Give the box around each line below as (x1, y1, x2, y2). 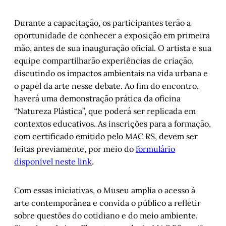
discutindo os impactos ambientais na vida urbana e (14, 68, 208, 79)
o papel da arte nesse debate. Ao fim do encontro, (14, 81, 199, 91)
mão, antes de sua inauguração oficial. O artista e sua (14, 43, 211, 53)
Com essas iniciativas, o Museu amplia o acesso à (14, 185, 195, 196)
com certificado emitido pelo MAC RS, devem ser (14, 131, 198, 142)
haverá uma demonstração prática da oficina (14, 93, 181, 104)
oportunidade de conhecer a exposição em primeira (14, 30, 210, 41)
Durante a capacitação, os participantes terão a (14, 18, 191, 28)
